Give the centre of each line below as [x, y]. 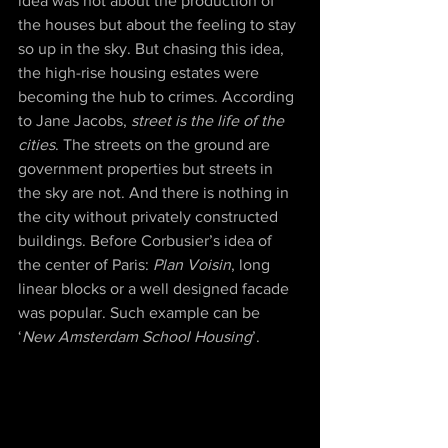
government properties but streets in [147, 169]
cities [36, 145]
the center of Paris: [85, 265]
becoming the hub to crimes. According [158, 97]
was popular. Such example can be [141, 313]
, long [252, 265]
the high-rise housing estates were [140, 73]
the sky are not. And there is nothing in [155, 193]
